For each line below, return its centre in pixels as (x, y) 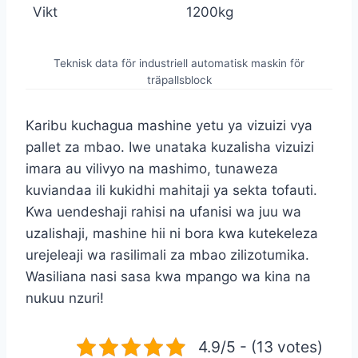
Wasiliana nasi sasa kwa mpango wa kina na (168, 276)
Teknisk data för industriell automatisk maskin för (179, 63)
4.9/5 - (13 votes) (261, 346)
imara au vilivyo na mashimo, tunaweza (152, 168)
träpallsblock (179, 80)
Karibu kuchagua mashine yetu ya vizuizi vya (169, 125)
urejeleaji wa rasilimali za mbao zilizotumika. (167, 255)
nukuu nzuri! (65, 298)
